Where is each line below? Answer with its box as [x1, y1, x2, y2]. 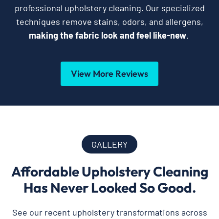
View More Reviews [71, 67, 148, 79]
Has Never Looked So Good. [23, 178, 196, 196]
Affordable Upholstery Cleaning [11, 162, 208, 180]
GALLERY [91, 138, 128, 150]
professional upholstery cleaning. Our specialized [14, 2, 205, 13]
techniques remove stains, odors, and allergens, [16, 16, 203, 27]
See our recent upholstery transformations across [12, 206, 207, 218]
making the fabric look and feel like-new [28, 29, 186, 41]
